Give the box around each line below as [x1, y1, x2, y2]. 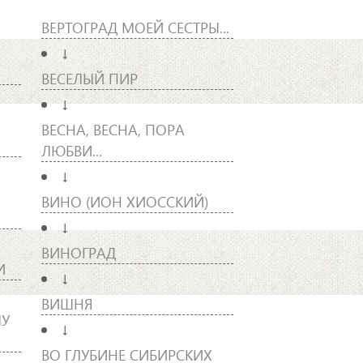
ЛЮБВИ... [41, 139, 102, 160]
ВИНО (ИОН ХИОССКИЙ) [41, 190, 208, 211]
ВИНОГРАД [41, 241, 116, 263]
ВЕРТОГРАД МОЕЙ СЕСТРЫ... [41, 16, 229, 37]
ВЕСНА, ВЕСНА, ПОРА [41, 118, 185, 139]
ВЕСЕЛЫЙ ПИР [41, 67, 138, 88]
